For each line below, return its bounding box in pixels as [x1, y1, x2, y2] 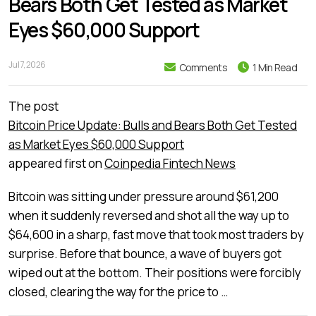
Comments [178, 60, 227, 74]
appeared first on [8, 154, 104, 171]
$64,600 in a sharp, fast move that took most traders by [8, 226, 304, 243]
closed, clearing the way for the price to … [8, 283, 228, 300]
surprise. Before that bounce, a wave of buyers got [8, 245, 281, 262]
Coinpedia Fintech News [104, 154, 236, 171]
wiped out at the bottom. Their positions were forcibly [8, 264, 301, 281]
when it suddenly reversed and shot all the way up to [8, 207, 289, 224]
